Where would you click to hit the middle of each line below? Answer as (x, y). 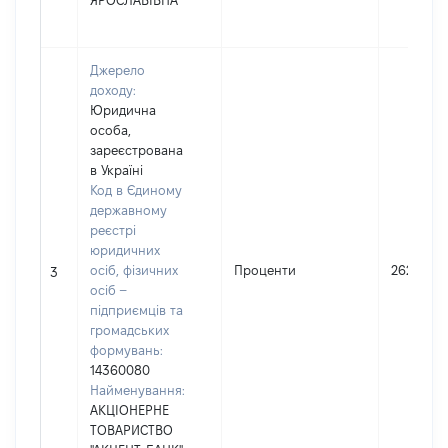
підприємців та (136, 310)
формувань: (126, 350)
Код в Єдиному (136, 190)
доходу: (113, 90)
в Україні (116, 170)
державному (128, 210)
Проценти (265, 270)
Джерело (117, 70)
